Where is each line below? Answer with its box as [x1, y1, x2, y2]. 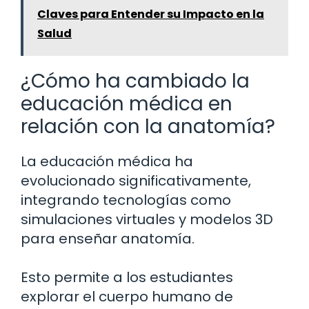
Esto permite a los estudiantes [21, 268, 233, 288]
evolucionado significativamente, [21, 171, 251, 191]
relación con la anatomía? [21, 113, 275, 141]
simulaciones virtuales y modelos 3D [21, 210, 273, 230]
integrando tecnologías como [21, 190, 231, 210]
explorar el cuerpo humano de [21, 287, 233, 307]
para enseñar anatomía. [21, 229, 195, 249]
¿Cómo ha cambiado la [21, 68, 250, 95]
